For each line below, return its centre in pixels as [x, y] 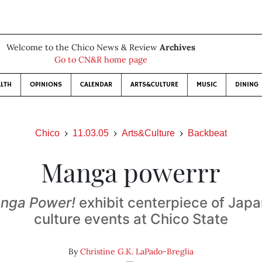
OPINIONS [46, 85]
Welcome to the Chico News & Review [83, 47]
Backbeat [207, 133]
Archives [177, 47]
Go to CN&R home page [101, 60]
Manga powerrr [131, 172]
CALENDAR [96, 85]
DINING [247, 85]
